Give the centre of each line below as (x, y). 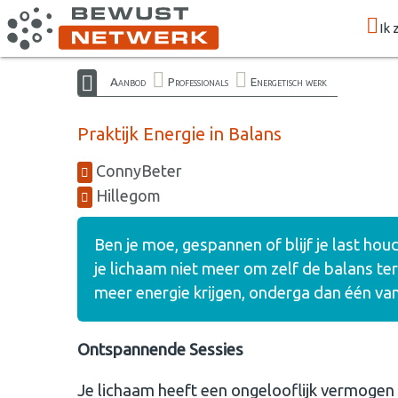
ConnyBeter (137, 171)
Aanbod (128, 81)
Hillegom (127, 195)
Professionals (198, 81)
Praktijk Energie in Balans (179, 134)
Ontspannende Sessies (160, 350)
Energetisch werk (289, 81)
